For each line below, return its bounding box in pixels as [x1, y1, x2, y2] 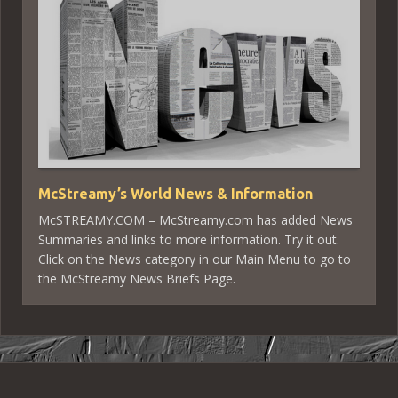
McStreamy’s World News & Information [38, 185, 313, 202]
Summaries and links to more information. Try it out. [38, 230, 339, 248]
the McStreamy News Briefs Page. [38, 269, 235, 287]
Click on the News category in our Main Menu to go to [38, 250, 351, 267]
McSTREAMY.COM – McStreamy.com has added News [38, 211, 353, 228]
